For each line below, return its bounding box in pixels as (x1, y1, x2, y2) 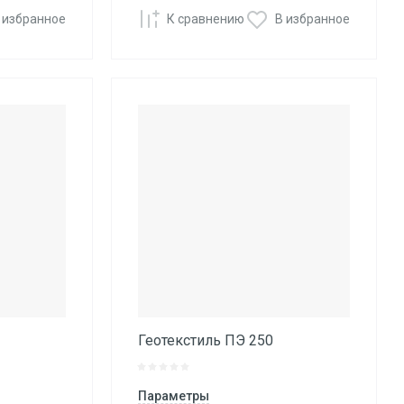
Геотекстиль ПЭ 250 (137, 331, 273, 349)
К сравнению (166, 11, 244, 26)
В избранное (274, 11, 350, 26)
